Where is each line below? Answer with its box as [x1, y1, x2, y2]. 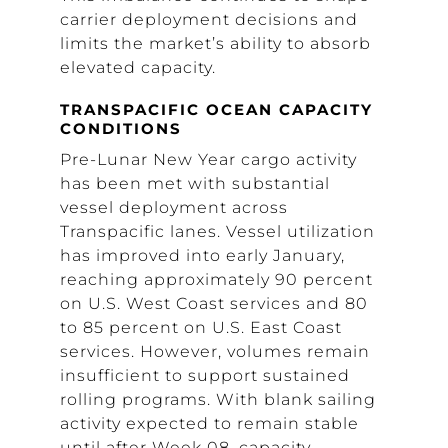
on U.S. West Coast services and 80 [60, 294, 368, 313]
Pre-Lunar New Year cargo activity [60, 150, 357, 169]
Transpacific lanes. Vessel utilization [60, 222, 375, 241]
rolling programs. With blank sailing [60, 390, 376, 409]
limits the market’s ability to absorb [60, 34, 371, 53]
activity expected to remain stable [60, 414, 359, 433]
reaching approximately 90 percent [60, 270, 373, 289]
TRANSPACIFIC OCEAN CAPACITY [60, 100, 373, 119]
